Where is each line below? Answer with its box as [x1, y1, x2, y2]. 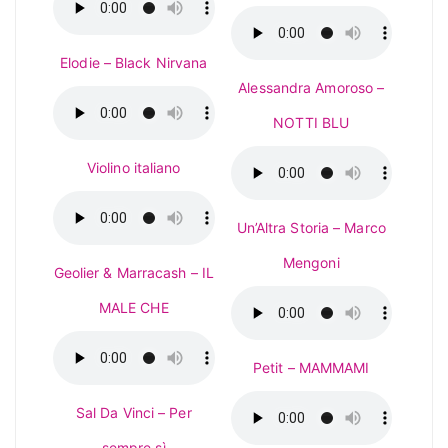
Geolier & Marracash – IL [53, 264, 214, 281]
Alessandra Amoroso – [238, 79, 385, 96]
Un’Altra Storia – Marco [236, 219, 386, 236]
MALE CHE [98, 299, 169, 316]
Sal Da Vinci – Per [75, 404, 192, 421]
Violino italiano [86, 159, 181, 176]
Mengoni [282, 254, 340, 271]
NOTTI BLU [273, 114, 350, 131]
